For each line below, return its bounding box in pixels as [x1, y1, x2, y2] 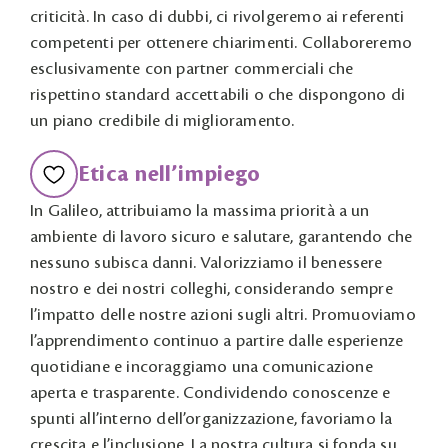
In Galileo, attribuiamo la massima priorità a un [30, 201, 370, 221]
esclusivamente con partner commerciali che [30, 59, 354, 79]
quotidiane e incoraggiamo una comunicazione [30, 357, 373, 377]
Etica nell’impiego [78, 160, 261, 188]
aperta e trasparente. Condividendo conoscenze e [30, 383, 391, 403]
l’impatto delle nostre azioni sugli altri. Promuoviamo [30, 305, 416, 325]
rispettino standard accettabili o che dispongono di [30, 85, 406, 105]
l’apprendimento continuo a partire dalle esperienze [30, 331, 404, 351]
